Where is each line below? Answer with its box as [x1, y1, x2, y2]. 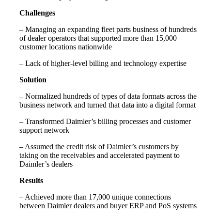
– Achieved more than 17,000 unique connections [19, 193, 171, 201]
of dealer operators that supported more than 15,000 [19, 34, 177, 43]
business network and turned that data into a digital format [19, 101, 196, 109]
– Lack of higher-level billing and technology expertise [19, 59, 186, 68]
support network [19, 126, 69, 135]
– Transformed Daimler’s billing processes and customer [19, 117, 191, 126]
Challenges [19, 9, 55, 17]
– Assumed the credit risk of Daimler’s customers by [19, 142, 179, 151]
